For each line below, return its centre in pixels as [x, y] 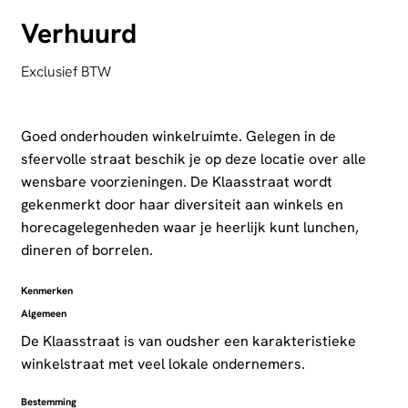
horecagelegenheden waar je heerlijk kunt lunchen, [189, 228]
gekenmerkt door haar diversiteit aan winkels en [182, 205]
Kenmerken [46, 291]
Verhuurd [78, 33]
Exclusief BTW [66, 72]
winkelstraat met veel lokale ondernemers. [163, 364]
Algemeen [43, 314]
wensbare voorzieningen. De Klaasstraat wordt [176, 182]
